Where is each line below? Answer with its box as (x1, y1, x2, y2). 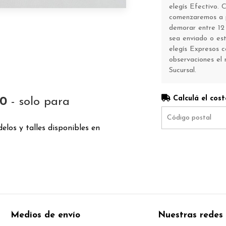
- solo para (7, 96, 70, 108)
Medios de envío (11, 211, 80, 220)
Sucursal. (168, 67, 196, 74)
